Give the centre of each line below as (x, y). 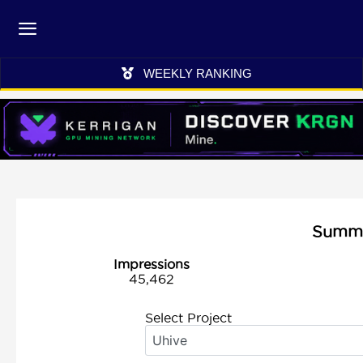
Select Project (188, 318)
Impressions (151, 264)
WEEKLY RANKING (197, 73)
